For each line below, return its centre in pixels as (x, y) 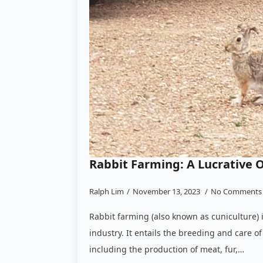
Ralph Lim (107, 192)
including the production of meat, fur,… (167, 249)
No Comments (236, 192)
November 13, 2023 (167, 192)
